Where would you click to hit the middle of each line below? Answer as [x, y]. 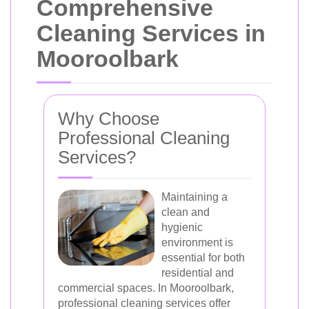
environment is [197, 242]
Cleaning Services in [151, 33]
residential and [198, 273]
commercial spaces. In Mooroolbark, [146, 288]
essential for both [203, 258]
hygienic [182, 227]
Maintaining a [195, 197]
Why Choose [109, 119]
